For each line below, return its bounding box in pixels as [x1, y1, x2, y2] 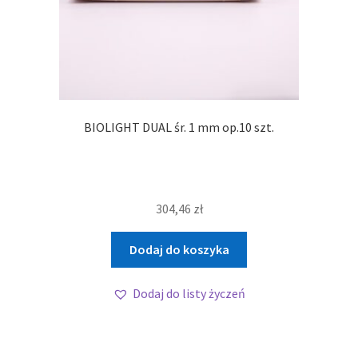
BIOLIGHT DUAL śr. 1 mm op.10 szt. [84, 119, 274, 136]
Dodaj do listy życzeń [133, 284, 245, 301]
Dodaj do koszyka [129, 241, 229, 257]
